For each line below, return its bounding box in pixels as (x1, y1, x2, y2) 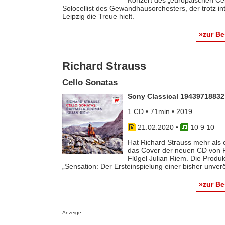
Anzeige (62, 209, 81, 215)
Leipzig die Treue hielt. (62, 12, 134, 20)
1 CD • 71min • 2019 (127, 107, 192, 116)
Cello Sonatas (62, 78, 118, 88)
